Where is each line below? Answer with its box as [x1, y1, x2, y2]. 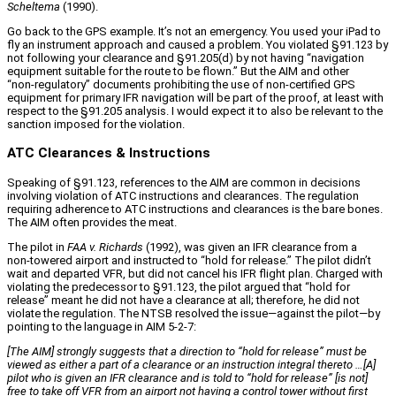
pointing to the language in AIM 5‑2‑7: [7, 320, 196, 334]
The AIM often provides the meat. [7, 216, 177, 230]
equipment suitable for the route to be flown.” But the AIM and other [7, 64, 349, 78]
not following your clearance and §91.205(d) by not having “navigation [7, 50, 364, 65]
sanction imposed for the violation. [7, 117, 185, 131]
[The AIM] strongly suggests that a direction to [7, 345, 238, 359]
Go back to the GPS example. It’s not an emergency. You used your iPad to [7, 24, 381, 38]
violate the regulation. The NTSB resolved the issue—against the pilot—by [7, 307, 380, 321]
